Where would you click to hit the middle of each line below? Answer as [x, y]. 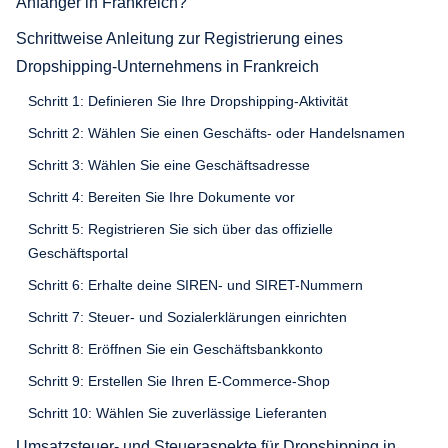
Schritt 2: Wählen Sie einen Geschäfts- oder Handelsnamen [216, 132]
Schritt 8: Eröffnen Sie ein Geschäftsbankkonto [175, 348]
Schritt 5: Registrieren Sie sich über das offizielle [180, 228]
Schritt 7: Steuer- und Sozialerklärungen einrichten [187, 316]
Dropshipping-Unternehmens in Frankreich [167, 66]
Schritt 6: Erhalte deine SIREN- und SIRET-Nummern [195, 284]
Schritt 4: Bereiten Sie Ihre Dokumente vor [161, 196]
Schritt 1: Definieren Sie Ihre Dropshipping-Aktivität [188, 100]
